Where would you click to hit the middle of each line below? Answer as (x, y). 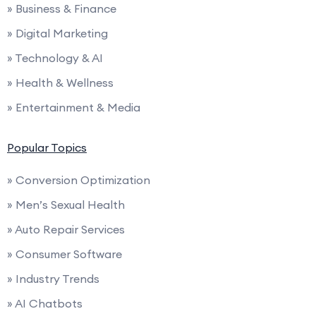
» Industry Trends (53, 279)
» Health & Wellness (60, 83)
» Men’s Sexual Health (66, 205)
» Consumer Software (65, 254)
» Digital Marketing (57, 33)
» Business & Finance (62, 8)
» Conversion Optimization (79, 180)
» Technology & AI (55, 58)
